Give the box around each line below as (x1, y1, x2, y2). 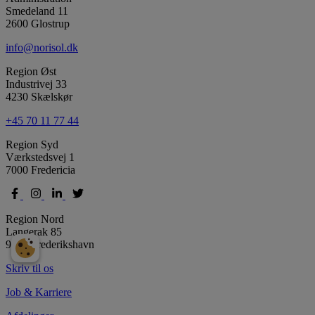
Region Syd (6, 138, 58, 150)
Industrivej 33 (6, 77, 67, 90)
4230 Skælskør (6, 90, 72, 103)
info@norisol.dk (6, 41, 78, 53)
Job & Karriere (6, 285, 72, 298)
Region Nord (6, 212, 64, 225)
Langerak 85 (6, 225, 62, 238)
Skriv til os (6, 262, 53, 274)
